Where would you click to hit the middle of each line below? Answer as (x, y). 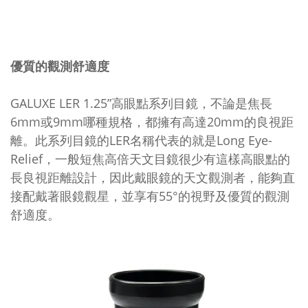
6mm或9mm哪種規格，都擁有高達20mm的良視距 (152, 122)
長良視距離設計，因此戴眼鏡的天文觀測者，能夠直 (153, 177)
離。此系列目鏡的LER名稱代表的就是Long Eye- (141, 140)
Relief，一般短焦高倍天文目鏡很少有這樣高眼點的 (150, 159)
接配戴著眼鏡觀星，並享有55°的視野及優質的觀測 (150, 196)
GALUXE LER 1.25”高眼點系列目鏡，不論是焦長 (141, 103)
